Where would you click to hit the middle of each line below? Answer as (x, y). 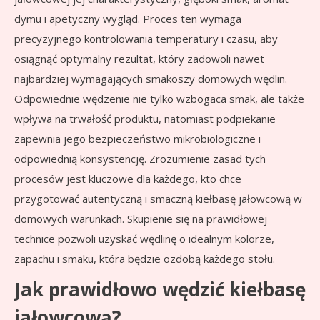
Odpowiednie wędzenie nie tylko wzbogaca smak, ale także (159, 99)
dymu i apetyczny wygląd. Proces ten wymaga (128, 19)
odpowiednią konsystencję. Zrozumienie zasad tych (140, 159)
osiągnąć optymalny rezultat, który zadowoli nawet (139, 59)
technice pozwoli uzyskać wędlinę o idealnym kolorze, (144, 239)
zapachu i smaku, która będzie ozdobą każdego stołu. (145, 259)
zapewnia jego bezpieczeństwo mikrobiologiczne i (137, 139)
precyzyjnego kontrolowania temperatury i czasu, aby (146, 39)
